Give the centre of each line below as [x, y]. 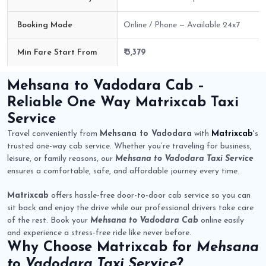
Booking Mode [45, 26]
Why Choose [52, 248]
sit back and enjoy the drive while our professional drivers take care [130, 208]
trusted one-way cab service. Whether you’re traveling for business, [129, 147]
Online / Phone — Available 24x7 [182, 26]
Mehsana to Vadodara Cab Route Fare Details [93, 72]
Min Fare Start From [57, 53]
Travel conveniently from [53, 134]
